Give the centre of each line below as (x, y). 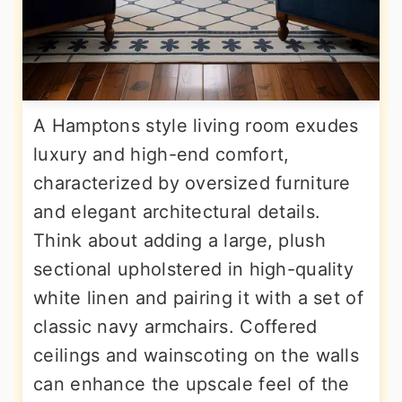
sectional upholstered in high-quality (194, 269)
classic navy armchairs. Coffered (175, 327)
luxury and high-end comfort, (162, 154)
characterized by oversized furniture (192, 183)
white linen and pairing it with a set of (198, 298)
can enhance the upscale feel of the (192, 384)
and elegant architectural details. (177, 212)
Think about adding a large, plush (179, 240)
